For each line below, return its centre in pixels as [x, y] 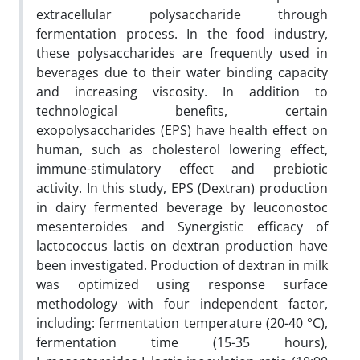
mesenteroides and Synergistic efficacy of [182, 226]
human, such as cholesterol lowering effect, [182, 149]
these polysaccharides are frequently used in [182, 53]
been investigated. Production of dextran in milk [182, 265]
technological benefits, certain [182, 110]
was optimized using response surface [182, 284]
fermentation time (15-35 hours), [182, 342]
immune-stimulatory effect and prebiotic [182, 168]
